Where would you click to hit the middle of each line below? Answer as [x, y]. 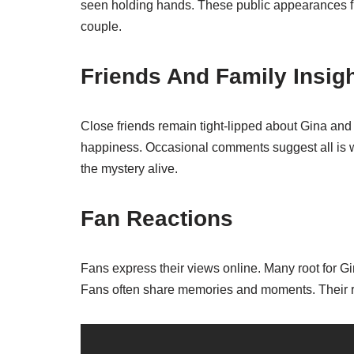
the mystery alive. [129, 169]
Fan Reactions [157, 218]
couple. [101, 26]
